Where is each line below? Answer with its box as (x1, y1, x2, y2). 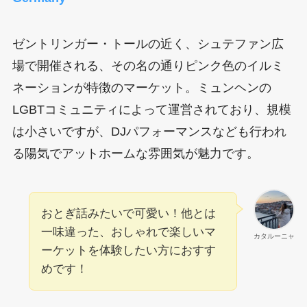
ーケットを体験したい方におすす (40, 244, 216, 258)
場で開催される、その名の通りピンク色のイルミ (12, 59, 284, 73)
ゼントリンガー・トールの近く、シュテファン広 (12, 37, 284, 51)
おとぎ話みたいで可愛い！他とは (40, 207, 216, 221)
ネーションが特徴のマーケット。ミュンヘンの (12, 81, 271, 95)
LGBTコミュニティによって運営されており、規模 (12, 103, 291, 117)
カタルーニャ (254, 232, 295, 241)
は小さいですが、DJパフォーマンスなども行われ (12, 125, 286, 139)
